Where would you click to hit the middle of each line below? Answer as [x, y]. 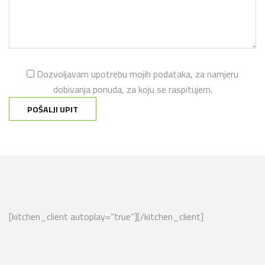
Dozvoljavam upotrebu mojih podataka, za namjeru [136, 74]
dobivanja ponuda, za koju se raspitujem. [132, 89]
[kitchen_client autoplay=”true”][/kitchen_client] [106, 217]
